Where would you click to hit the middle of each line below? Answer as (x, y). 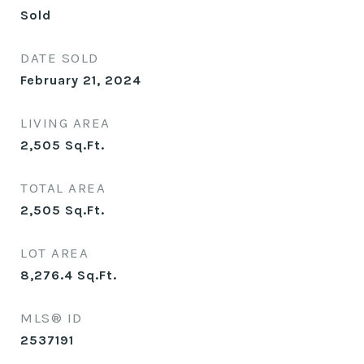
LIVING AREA (65, 123)
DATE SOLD (60, 58)
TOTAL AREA (63, 188)
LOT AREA (54, 253)
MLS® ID (52, 318)
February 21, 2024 (81, 80)
